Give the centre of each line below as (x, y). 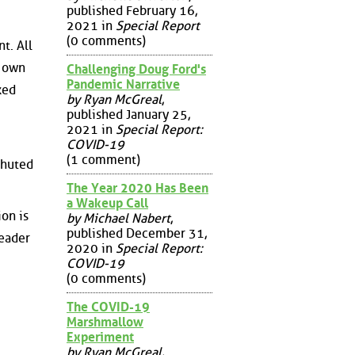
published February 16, (132, 10)
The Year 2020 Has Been (137, 188)
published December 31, (137, 233)
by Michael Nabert (118, 218)
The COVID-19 (108, 307)
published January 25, (128, 114)
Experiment (100, 337)
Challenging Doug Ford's (136, 69)
